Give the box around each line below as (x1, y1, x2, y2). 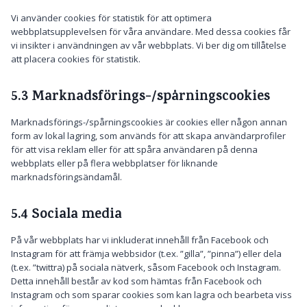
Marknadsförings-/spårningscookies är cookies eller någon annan (11, 116, 287, 128)
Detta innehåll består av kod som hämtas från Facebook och (11, 275, 262, 287)
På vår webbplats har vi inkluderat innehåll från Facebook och (11, 234, 269, 246)
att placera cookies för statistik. (11, 53, 140, 65)
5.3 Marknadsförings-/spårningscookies (11, 86, 270, 109)
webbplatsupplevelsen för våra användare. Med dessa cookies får (11, 25, 291, 38)
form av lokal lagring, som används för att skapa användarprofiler (11, 130, 286, 142)
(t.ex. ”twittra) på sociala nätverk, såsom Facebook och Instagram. (11, 261, 281, 273)
